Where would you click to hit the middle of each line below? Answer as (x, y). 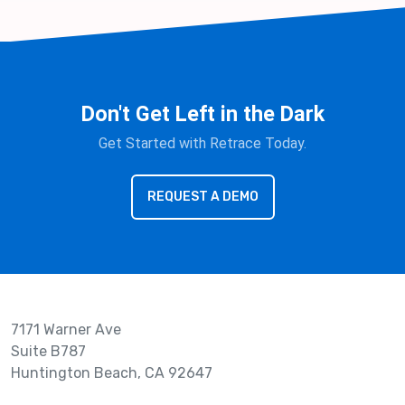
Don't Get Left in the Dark (202, 113)
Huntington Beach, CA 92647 (112, 372)
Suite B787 (48, 351)
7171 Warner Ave (66, 329)
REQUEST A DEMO (202, 196)
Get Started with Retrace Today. (202, 143)
